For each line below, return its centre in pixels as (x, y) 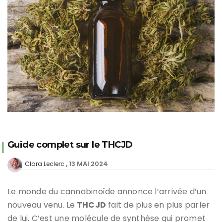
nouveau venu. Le (41, 205)
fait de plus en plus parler (158, 205)
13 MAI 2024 (88, 164)
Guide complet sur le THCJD (70, 144)
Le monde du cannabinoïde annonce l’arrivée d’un (107, 191)
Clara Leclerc (45, 164)
